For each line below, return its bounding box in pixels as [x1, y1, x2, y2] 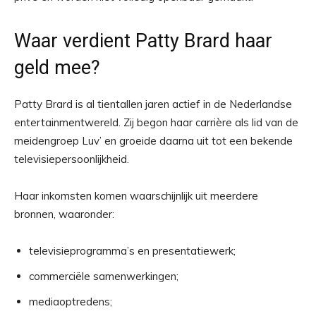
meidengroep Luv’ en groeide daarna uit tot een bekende [14, 134, 293, 147]
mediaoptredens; [29, 295, 112, 308]
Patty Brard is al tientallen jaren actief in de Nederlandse [14, 97, 292, 111]
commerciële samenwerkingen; [29, 269, 178, 283]
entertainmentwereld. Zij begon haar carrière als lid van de [14, 116, 298, 129]
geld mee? [14, 56, 100, 79]
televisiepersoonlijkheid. [14, 152, 129, 166]
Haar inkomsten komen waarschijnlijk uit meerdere [14, 189, 258, 202]
